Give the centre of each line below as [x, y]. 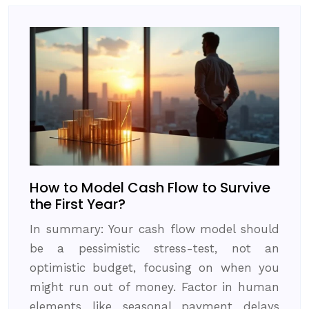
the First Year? [78, 204]
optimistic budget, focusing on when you [154, 267]
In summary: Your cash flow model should [154, 229]
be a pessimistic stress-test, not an [154, 248]
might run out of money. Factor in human [154, 287]
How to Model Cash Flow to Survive [150, 187]
